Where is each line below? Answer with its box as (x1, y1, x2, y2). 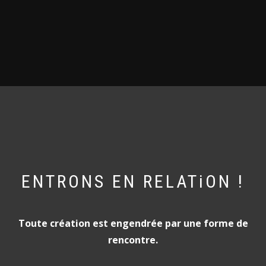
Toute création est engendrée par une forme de (18, 217, 248, 230)
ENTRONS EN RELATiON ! (21, 171, 245, 192)
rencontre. (108, 233, 158, 247)
